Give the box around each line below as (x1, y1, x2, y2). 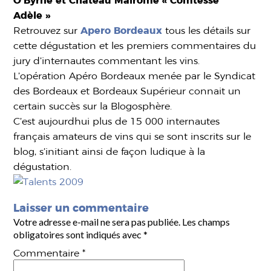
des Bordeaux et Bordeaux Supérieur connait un (13, 85, 241, 97)
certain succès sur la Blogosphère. (13, 100, 172, 112)
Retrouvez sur (13, 25, 81, 36)
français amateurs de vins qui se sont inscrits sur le (13, 131, 252, 142)
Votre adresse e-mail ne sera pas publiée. (13, 216, 181, 227)
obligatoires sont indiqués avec (13, 229, 144, 240)
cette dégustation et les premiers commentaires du (13, 40, 256, 51)
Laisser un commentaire (13, 201, 149, 214)
